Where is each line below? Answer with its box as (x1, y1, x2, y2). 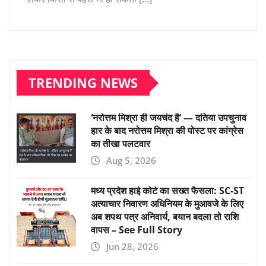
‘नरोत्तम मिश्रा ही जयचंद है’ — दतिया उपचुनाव (91, 111, 246, 125)
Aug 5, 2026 (106, 154, 156, 167)
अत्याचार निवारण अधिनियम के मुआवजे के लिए (91, 197, 243, 211)
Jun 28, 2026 (106, 240, 159, 253)
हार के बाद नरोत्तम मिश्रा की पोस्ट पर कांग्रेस (91, 124, 243, 138)
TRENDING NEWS (28, 74, 138, 92)
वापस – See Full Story (91, 223, 182, 237)
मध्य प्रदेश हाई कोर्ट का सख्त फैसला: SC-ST (91, 184, 244, 198)
